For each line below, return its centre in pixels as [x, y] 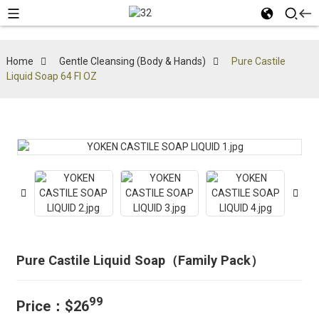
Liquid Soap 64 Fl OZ [51, 76]
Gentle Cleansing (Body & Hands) [132, 61]
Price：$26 [52, 306]
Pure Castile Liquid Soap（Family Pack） [140, 260]
